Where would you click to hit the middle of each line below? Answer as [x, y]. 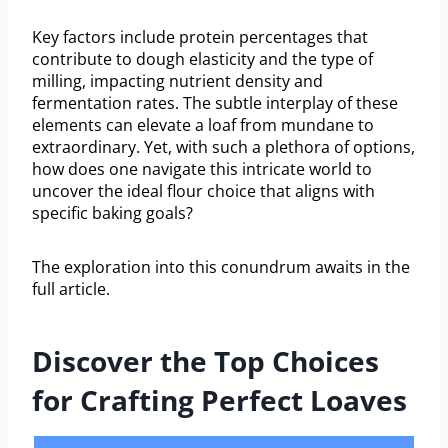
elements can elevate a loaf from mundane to [203, 125]
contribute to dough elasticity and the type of [202, 59]
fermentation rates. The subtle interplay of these [215, 103]
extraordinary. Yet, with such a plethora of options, [223, 147]
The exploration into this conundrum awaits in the [221, 267]
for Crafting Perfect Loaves [219, 400]
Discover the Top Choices [205, 361]
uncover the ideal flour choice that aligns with [203, 191]
